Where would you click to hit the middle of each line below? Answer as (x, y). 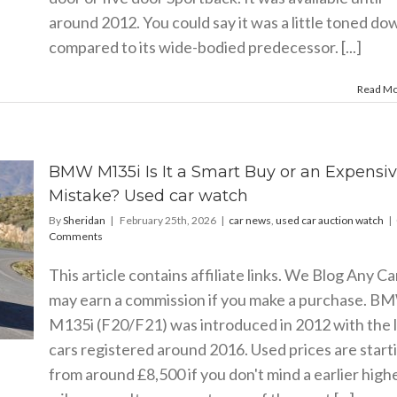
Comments (75, 236)
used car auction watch (329, 220)
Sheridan (84, 220)
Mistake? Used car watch (148, 196)
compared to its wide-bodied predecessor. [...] (205, 47)
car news (249, 220)
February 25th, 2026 (167, 220)
